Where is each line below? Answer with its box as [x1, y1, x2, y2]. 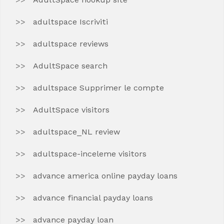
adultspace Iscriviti [33, 17, 108, 26]
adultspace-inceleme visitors [33, 149, 146, 158]
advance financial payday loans [33, 193, 153, 202]
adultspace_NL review [33, 127, 120, 136]
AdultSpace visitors [33, 105, 109, 114]
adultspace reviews [33, 39, 108, 48]
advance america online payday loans [33, 171, 177, 180]
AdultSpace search [33, 61, 107, 70]
